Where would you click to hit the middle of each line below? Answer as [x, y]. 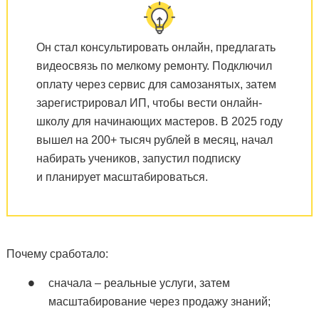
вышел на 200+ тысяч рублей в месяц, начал [154, 140]
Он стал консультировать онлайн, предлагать [156, 47]
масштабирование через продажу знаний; [159, 301]
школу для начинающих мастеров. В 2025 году [159, 121]
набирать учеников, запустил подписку [138, 158]
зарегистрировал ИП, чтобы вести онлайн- [149, 103]
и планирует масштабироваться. [122, 177]
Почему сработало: [57, 253]
